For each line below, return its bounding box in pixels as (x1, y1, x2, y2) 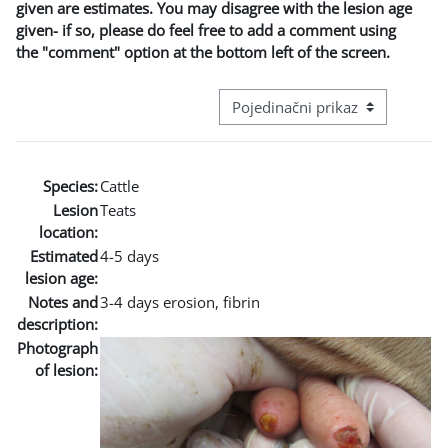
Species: (43, 175, 98, 196)
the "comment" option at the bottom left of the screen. (16, 41, 390, 62)
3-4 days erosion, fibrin (100, 291, 260, 312)
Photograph (17, 337, 98, 358)
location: (39, 221, 98, 242)
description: (17, 313, 98, 334)
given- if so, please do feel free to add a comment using (16, 19, 396, 40)
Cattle (100, 175, 139, 196)
